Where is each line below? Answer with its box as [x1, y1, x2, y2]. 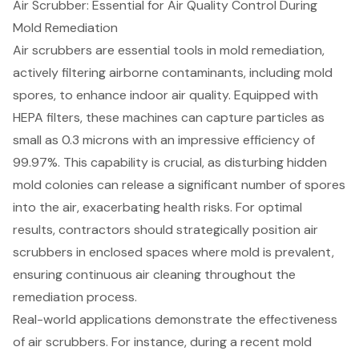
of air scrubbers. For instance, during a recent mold [13, 333, 312, 351]
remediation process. [13, 288, 137, 306]
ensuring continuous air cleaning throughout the [13, 266, 296, 284]
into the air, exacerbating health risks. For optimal [13, 199, 302, 216]
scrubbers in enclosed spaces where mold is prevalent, [13, 244, 334, 261]
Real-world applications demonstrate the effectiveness [13, 311, 337, 329]
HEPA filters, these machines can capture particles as [13, 109, 325, 127]
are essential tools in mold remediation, [92, 42, 325, 59]
